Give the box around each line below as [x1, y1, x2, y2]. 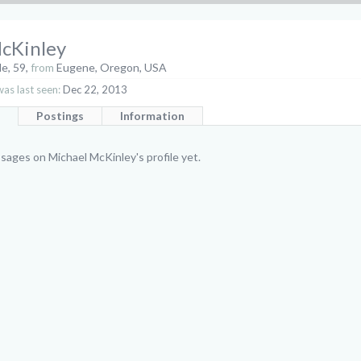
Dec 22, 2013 [63, 83, 127, 96]
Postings [36, 109, 84, 122]
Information [120, 109, 185, 122]
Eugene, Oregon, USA [56, 60, 167, 74]
